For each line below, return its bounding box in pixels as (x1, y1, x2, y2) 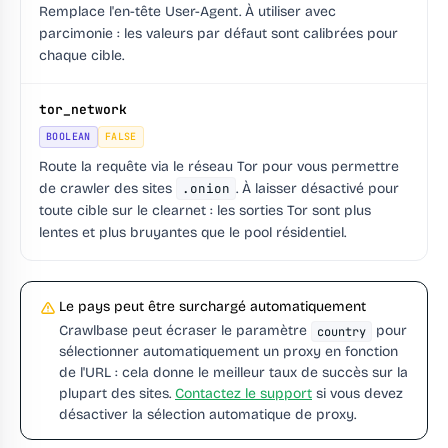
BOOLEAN (46, 130, 91, 144)
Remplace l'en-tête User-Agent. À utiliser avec (39, 3, 336, 21)
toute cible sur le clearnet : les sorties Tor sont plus (39, 202, 371, 220)
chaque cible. (39, 47, 124, 65)
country (316, 323, 366, 340)
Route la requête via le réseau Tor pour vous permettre (39, 158, 399, 176)
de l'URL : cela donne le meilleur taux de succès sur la (59, 364, 408, 382)
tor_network (39, 101, 127, 119)
